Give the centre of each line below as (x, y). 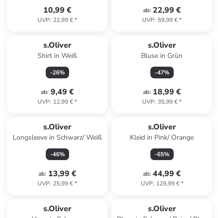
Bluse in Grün (162, 56)
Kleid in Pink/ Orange (162, 137)
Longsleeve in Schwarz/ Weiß (57, 137)
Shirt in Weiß (57, 56)
